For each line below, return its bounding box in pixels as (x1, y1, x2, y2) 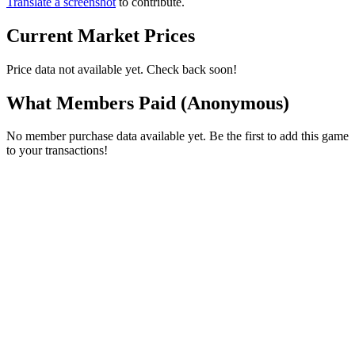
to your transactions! (6, 143, 108, 158)
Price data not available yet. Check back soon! (6, 62, 237, 76)
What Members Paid (6, 92, 181, 113)
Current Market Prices (6, 25, 195, 46)
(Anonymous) (181, 92, 289, 113)
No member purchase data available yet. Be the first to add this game (6, 129, 349, 143)
